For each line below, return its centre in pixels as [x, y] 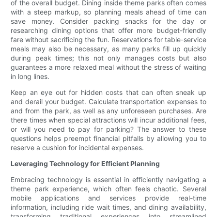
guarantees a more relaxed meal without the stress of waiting [108, 67]
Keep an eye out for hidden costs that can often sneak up [108, 93]
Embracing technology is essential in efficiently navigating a [108, 180]
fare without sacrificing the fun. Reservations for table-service [108, 40]
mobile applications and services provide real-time [108, 198]
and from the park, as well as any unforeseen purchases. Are [108, 111]
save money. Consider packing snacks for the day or [108, 21]
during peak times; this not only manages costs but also [108, 58]
